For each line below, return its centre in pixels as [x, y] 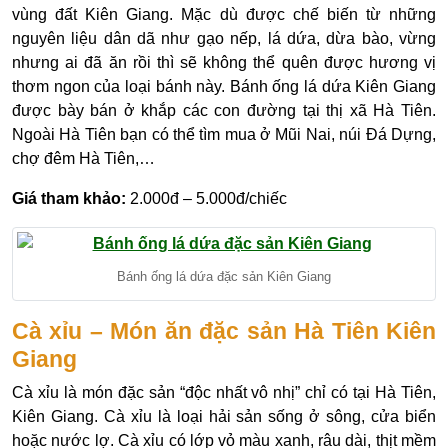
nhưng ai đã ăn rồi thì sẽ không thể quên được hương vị [224, 63]
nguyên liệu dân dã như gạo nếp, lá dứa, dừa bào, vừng [224, 39]
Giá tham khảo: [69, 199]
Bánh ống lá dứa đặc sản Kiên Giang [224, 276]
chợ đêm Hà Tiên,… [83, 159]
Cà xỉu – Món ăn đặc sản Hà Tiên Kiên [224, 331]
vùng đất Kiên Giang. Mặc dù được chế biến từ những [224, 15]
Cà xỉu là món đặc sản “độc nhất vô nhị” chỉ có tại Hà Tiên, [224, 393]
